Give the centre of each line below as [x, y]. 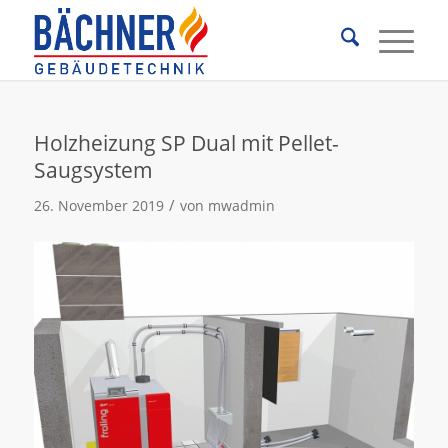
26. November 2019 [98, 205]
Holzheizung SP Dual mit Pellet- [186, 143]
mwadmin [241, 205]
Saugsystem [93, 170]
